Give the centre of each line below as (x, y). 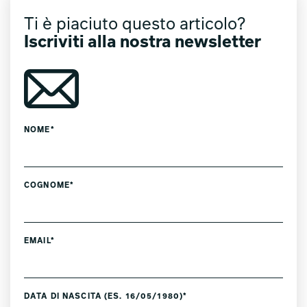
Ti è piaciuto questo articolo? (135, 25)
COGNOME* (49, 186)
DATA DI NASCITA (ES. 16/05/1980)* (106, 297)
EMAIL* (39, 242)
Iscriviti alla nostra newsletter (143, 43)
